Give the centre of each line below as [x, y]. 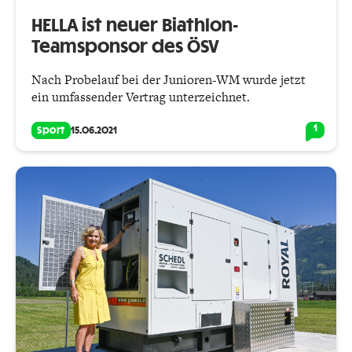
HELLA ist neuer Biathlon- [135, 26]
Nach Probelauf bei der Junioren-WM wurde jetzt [169, 80]
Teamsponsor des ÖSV [125, 48]
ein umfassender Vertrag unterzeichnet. [141, 97]
